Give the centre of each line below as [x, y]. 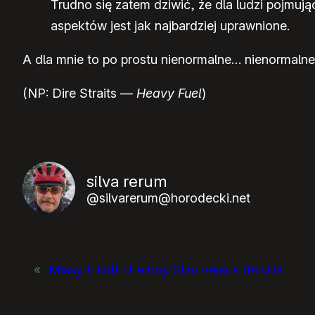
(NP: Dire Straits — [79, 94]
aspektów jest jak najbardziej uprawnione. [170, 26]
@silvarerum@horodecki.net [168, 198]
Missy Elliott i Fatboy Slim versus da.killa [166, 270]
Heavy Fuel [169, 94]
